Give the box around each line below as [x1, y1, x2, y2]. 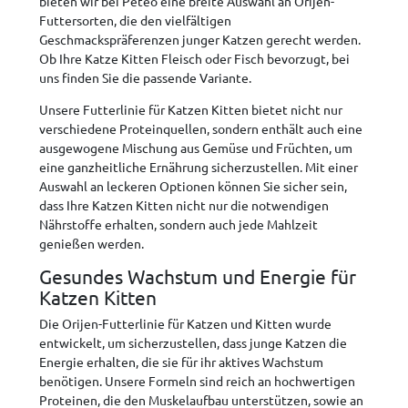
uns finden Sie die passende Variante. [39, 69, 251, 87]
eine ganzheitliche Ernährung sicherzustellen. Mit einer [39, 158, 358, 176]
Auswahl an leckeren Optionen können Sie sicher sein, [39, 178, 347, 195]
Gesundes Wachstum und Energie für [39, 264, 356, 289]
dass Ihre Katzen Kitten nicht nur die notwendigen [39, 197, 329, 214]
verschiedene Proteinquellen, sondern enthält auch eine [39, 120, 362, 138]
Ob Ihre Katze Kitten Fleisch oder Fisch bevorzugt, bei [39, 50, 350, 67]
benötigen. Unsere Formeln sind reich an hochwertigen [39, 372, 355, 390]
